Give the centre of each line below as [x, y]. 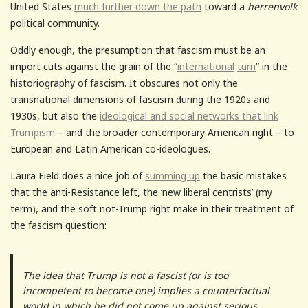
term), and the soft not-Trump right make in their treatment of [152, 208]
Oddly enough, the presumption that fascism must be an [138, 49]
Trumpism [34, 132]
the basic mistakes [243, 175]
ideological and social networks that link [189, 115]
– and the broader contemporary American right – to [176, 132]
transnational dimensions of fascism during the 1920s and [140, 99]
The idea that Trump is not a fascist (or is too [125, 275]
